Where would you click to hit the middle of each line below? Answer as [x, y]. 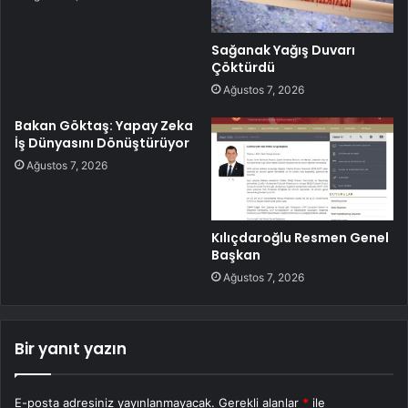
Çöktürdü [243, 67]
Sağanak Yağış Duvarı [283, 50]
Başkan [236, 255]
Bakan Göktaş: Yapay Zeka [104, 125]
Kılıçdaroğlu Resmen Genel [300, 237]
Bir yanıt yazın [71, 348]
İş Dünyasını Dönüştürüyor [102, 143]
